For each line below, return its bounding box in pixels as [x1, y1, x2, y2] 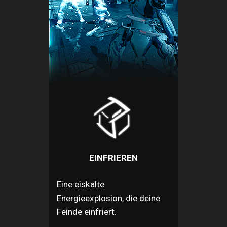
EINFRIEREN [89, 152, 138, 163]
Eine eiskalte [57, 179, 104, 190]
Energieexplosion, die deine [57, 193, 160, 203]
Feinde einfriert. [57, 206, 117, 217]
